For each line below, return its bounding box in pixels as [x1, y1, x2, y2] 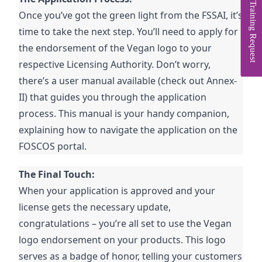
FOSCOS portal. [19, 140, 87, 153]
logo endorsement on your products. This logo [19, 233, 226, 247]
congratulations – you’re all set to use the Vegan [19, 217, 232, 230]
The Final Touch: [19, 168, 95, 181]
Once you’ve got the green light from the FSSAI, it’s [19, 9, 243, 22]
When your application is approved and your [19, 184, 216, 198]
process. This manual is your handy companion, [19, 107, 230, 120]
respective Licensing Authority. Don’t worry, [19, 58, 211, 71]
